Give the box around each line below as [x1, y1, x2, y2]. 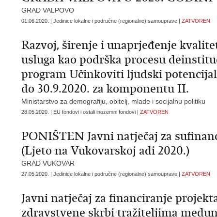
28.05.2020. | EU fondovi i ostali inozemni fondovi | [21, 109, 140, 115]
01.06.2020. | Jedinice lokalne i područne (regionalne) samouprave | [21, 18, 182, 24]
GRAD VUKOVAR [21, 159, 75, 167]
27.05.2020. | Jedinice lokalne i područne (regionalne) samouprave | [21, 171, 182, 177]
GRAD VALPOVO [21, 6, 74, 14]
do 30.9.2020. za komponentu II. [21, 81, 189, 96]
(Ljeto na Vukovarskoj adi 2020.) [21, 143, 189, 158]
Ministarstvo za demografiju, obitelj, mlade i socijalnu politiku [21, 97, 205, 105]
